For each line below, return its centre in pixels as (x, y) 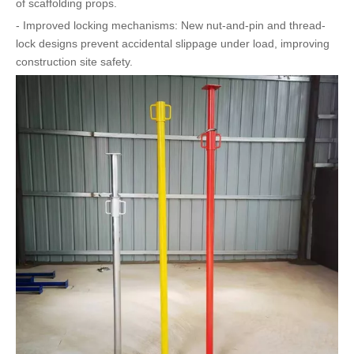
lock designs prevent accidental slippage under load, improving (173, 43)
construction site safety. (74, 62)
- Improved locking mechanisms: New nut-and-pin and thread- (171, 25)
